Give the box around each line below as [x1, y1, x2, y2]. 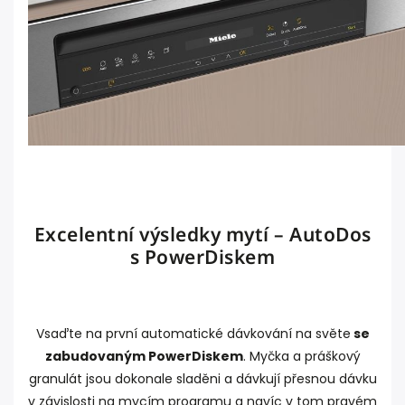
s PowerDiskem [129, 244, 276, 270]
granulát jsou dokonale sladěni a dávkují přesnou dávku [28, 370, 377, 389]
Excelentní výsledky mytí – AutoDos [33, 221, 372, 248]
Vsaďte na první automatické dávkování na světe [35, 325, 351, 344]
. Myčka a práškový [242, 347, 361, 366]
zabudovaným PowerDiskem [44, 347, 243, 366]
